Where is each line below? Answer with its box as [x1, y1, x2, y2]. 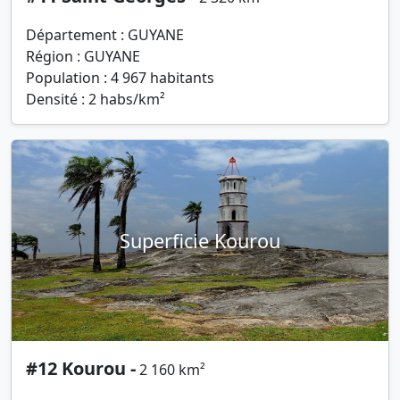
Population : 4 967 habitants [26, 68, 214, 88]
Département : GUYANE [26, 25, 184, 46]
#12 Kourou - [26, 356, 136, 381]
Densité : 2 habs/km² [26, 89, 165, 110]
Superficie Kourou [120, 227, 280, 254]
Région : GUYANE [26, 46, 140, 67]
